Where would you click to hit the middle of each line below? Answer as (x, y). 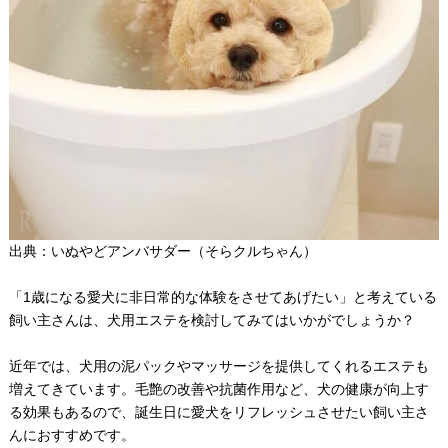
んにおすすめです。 (71, 434)
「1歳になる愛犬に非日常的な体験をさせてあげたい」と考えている (222, 296)
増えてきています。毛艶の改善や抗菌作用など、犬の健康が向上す (218, 388)
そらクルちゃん (253, 250)
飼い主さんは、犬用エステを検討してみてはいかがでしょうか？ (211, 319)
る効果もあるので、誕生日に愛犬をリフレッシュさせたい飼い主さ (218, 411)
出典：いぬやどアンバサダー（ (106, 250)
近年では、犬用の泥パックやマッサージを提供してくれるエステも (218, 365)
